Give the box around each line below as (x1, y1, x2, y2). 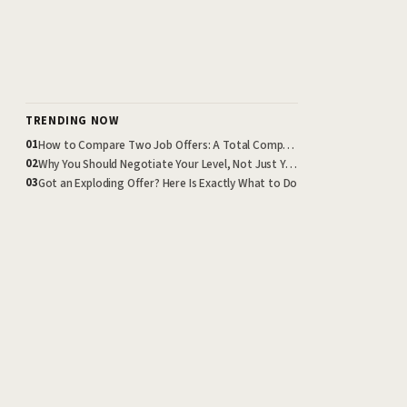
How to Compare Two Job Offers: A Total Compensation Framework (283, 135, 295, 154)
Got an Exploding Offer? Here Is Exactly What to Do (37, 174, 298, 192)
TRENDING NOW (25, 112, 119, 129)
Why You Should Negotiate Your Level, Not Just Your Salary (284, 154, 297, 173)
